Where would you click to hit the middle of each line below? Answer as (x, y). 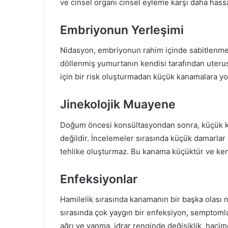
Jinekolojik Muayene (118, 105)
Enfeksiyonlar (99, 179)
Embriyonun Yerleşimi (122, 30)
